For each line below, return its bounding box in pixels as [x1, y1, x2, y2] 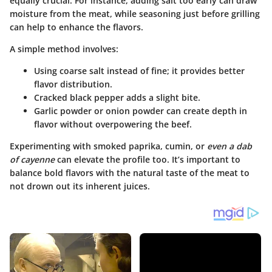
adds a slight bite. [124, 92, 200, 104]
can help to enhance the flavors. [10, 21, 143, 33]
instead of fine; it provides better [104, 65, 245, 77]
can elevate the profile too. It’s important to [55, 154, 240, 166]
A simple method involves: [10, 43, 118, 55]
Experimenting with [10, 140, 93, 152]
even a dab [207, 140, 252, 152]
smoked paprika [93, 140, 160, 152]
